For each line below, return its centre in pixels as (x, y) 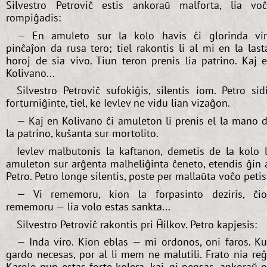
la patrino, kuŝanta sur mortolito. (82, 133)
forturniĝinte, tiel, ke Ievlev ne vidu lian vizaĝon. (118, 103)
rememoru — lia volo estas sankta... (88, 206)
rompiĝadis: (33, 17)
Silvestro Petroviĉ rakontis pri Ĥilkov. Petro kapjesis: (136, 224)
